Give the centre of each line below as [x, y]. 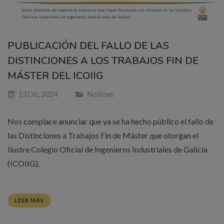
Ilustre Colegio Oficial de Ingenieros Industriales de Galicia [107, 149]
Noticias [100, 94]
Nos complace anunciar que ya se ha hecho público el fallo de [110, 121]
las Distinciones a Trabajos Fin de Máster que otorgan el [103, 135]
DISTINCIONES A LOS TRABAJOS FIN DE [103, 61]
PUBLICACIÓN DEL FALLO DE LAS [88, 46]
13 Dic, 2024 [37, 94]
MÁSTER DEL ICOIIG [55, 76]
